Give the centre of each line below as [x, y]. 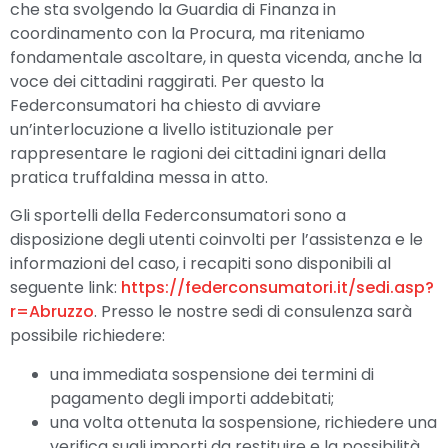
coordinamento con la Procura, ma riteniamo [187, 33]
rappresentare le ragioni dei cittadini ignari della [198, 153]
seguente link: [65, 288]
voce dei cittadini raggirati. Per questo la [167, 81]
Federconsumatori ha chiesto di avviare [165, 105]
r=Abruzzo [52, 312]
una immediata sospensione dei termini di [212, 374]
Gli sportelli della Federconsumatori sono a [178, 216]
